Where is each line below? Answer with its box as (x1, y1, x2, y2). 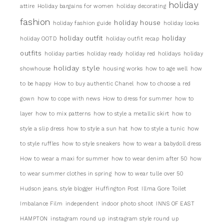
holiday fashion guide (53, 19, 111, 26)
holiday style (53, 63, 100, 72)
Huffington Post (95, 185, 139, 192)
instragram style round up (107, 215, 178, 222)
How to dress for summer (102, 95, 172, 102)
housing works (103, 65, 143, 72)
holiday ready (87, 50, 123, 57)
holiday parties (44, 50, 84, 57)
